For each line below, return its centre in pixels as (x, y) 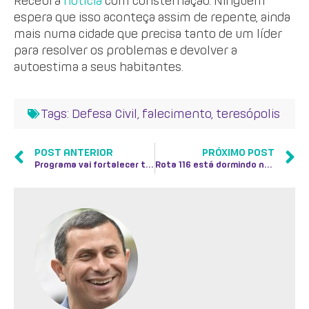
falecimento (177, 114)
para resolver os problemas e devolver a (126, 50)
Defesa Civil (104, 114)
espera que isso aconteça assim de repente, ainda (152, 17)
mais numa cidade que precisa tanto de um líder (148, 33)
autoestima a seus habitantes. (99, 66)
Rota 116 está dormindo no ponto (268, 165)
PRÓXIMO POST (238, 153)
